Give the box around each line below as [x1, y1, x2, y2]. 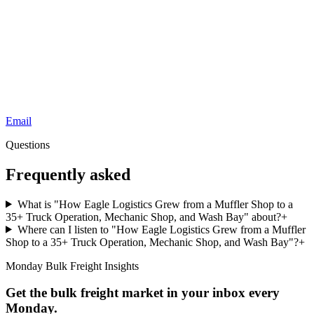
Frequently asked [6, 165, 130, 184]
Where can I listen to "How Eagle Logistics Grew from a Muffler [17, 223, 306, 235]
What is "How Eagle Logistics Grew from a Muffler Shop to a [17, 198, 293, 210]
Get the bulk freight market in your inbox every [6, 285, 280, 301]
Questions [6, 138, 50, 151]
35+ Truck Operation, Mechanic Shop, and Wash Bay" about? [6, 210, 281, 223]
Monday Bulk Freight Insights [6, 259, 139, 272]
